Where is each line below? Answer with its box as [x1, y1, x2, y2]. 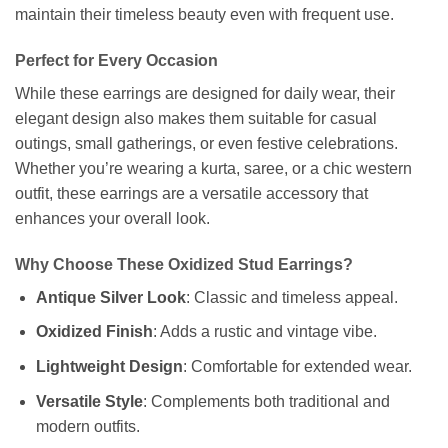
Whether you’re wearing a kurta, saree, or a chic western [15, 160, 412, 178]
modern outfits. [35, 417, 140, 435]
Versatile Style [35, 392, 143, 410]
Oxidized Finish [35, 323, 153, 341]
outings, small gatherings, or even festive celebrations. [15, 135, 398, 153]
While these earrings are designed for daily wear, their [15, 85, 395, 103]
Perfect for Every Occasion [15, 52, 218, 70]
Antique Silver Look [35, 288, 186, 306]
